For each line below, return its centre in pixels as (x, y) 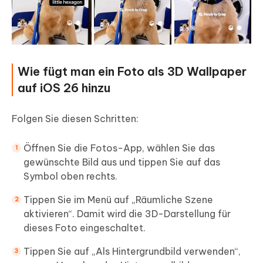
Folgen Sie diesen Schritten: (75, 119)
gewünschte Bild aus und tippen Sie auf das (122, 162)
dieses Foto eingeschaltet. (85, 228)
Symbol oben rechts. (70, 176)
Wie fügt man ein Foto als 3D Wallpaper (132, 72)
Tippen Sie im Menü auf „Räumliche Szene (118, 200)
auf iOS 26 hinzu (64, 88)
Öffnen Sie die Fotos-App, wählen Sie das (119, 148)
